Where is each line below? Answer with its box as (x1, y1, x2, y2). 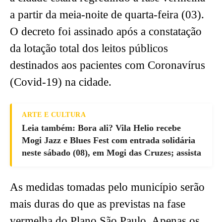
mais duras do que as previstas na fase (10, 198, 185, 211)
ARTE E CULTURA (22, 111, 86, 119)
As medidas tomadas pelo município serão (10, 181, 205, 194)
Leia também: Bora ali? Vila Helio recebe (22, 123, 181, 133)
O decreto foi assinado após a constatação (10, 25, 202, 38)
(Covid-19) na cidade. (10, 76, 111, 89)
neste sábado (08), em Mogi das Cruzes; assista (22, 148, 201, 158)
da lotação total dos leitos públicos (10, 42, 168, 55)
